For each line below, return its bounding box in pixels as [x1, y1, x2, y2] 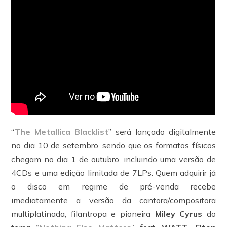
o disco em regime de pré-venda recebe [11, 181, 216, 192]
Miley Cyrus [155, 208, 203, 219]
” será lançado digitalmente [108, 126, 216, 137]
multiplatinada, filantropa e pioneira [11, 208, 155, 219]
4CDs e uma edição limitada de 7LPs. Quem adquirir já [11, 167, 216, 178]
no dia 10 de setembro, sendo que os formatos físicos [11, 140, 216, 150]
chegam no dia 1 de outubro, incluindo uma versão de [11, 154, 216, 164]
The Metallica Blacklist [14, 126, 109, 137]
